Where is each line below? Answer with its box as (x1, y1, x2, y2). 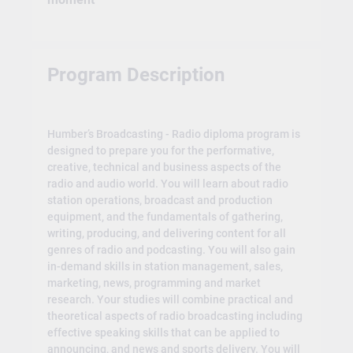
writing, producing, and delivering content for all (46, 227, 286, 240)
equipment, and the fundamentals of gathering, (46, 210, 283, 224)
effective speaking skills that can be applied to (46, 326, 280, 340)
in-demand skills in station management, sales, (46, 260, 283, 273)
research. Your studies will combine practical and (46, 293, 293, 307)
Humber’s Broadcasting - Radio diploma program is (46, 128, 300, 141)
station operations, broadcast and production (46, 194, 273, 207)
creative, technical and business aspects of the (46, 161, 281, 174)
